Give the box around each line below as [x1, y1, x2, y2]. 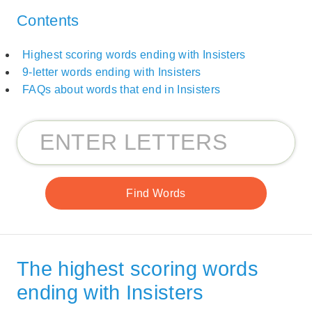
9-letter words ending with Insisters [22, 65, 201, 78]
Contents [17, 12, 79, 30]
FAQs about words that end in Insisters [22, 83, 221, 95]
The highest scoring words [17, 257, 259, 280]
